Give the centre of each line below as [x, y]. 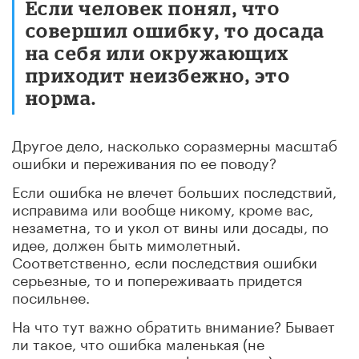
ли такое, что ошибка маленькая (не [138, 342]
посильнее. [51, 295]
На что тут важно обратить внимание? [149, 324]
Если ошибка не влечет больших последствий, [174, 190]
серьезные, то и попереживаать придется [157, 278]
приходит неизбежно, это [158, 75]
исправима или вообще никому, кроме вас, [163, 207]
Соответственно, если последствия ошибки [165, 260]
